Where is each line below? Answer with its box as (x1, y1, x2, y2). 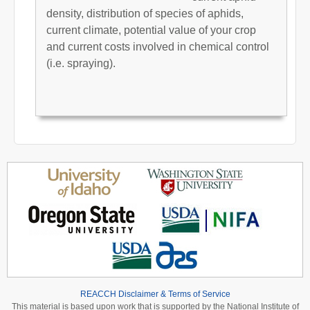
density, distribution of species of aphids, (46, 7, 244, 19)
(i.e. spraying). (46, 57, 116, 69)
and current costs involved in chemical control (46, 40, 269, 53)
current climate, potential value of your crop (46, 24, 256, 36)
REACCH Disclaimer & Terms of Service (80, 289, 230, 299)
